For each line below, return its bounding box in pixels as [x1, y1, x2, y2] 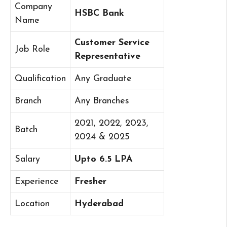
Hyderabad [74, 199, 124, 209]
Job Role [15, 45, 50, 55]
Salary [15, 155, 40, 165]
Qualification [15, 74, 66, 84]
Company [15, 2, 52, 12]
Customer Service [74, 38, 149, 48]
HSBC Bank [74, 9, 124, 19]
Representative [74, 52, 140, 62]
